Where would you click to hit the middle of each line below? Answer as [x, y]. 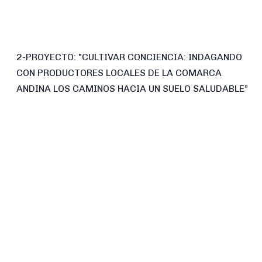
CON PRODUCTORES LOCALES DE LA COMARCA [119, 73]
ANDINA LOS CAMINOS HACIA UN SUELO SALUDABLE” [132, 88]
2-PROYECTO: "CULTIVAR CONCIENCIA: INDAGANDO [130, 57]
